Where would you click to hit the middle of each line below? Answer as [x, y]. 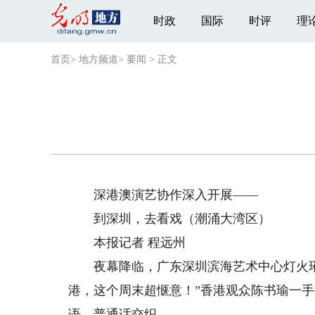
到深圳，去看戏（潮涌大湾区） [170, 219]
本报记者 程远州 [127, 243]
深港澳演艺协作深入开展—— [163, 195]
